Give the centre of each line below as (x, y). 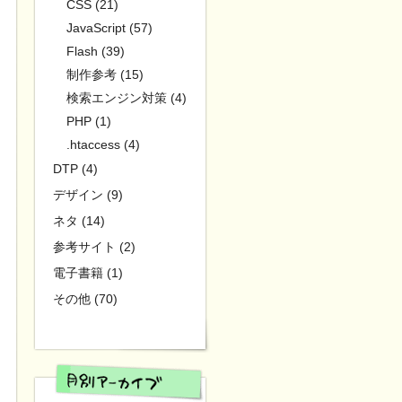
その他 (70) (85, 299)
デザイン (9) (88, 195)
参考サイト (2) (94, 247)
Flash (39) (96, 51)
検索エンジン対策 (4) (127, 98)
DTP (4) (75, 169)
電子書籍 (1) (88, 273)
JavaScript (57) (109, 28)
